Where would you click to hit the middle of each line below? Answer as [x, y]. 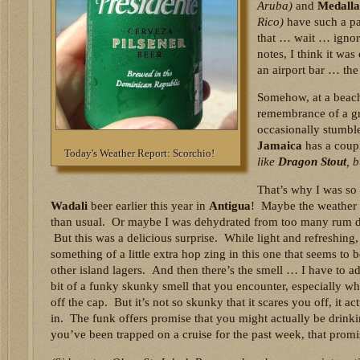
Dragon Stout [312, 162]
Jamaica [280, 146]
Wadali [69, 205]
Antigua [230, 205]
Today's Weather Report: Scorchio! [139, 153]
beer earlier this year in [148, 205]
